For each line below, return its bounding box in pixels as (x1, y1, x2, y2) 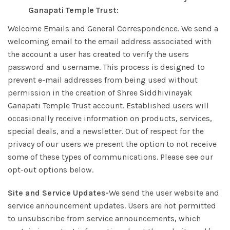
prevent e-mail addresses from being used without (8, 75, 198, 85)
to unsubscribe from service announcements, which (8, 214, 201, 223)
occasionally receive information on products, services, (8, 113, 212, 123)
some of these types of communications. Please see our (8, 152, 213, 162)
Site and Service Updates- (8, 188, 109, 198)
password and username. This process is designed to (8, 62, 205, 72)
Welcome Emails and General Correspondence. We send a (8, 24, 218, 33)
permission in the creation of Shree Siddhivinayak (8, 88, 192, 98)
